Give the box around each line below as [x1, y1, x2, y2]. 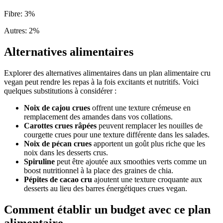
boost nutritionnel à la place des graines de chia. [24, 166, 173, 175]
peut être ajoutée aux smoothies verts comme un [55, 157, 207, 166]
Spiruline [24, 157, 55, 166]
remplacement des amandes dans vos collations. [24, 112, 173, 121]
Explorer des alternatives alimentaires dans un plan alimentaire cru [4, 68, 211, 77]
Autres [4, 26, 25, 35]
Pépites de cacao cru [24, 175, 92, 184]
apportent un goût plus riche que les [92, 139, 205, 148]
